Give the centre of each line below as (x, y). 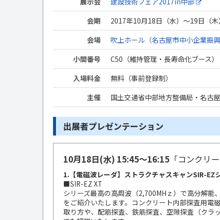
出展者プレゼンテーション (113, 126)
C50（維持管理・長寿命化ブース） (165, 59)
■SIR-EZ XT (83, 184)
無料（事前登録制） (141, 78)
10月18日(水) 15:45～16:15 (116, 159)
